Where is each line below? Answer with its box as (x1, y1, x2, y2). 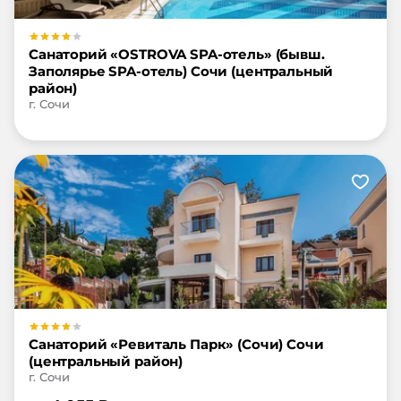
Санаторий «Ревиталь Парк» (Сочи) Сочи (29, 336, 324, 354)
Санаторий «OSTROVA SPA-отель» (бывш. (29, 46, 325, 64)
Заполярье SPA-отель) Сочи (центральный (29, 63, 334, 81)
